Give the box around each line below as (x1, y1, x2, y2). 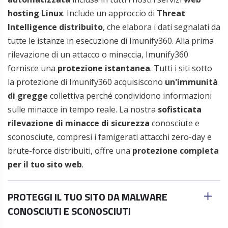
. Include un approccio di (63, 8, 157, 19)
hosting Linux (8, 8, 63, 19)
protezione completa (132, 145, 219, 156)
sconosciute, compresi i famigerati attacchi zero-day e (8, 131, 212, 142)
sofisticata (158, 104, 202, 115)
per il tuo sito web (8, 159, 82, 170)
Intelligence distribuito (8, 21, 103, 33)
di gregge (8, 90, 48, 101)
